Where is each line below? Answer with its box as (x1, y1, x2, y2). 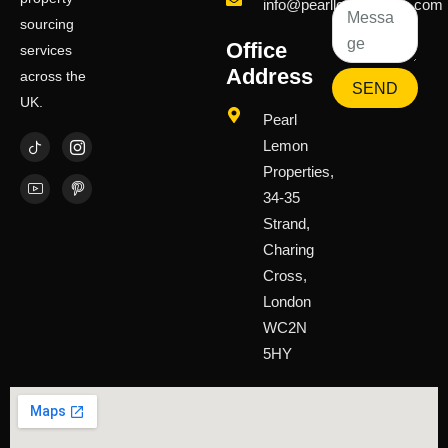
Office (226, 38, 288, 64)
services (20, 42, 72, 59)
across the (20, 68, 86, 85)
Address (226, 64, 314, 90)
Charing (263, 241, 315, 259)
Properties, (263, 163, 335, 181)
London (263, 293, 312, 311)
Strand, (263, 215, 311, 233)
